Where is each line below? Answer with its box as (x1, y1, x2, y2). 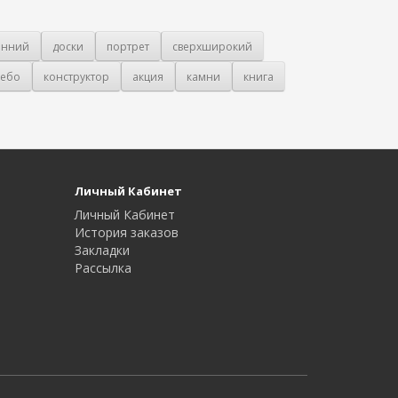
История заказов (74, 224, 179, 242)
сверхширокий (172, 38, 252, 54)
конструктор (44, 68, 109, 84)
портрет (107, 38, 149, 54)
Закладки (74, 242, 130, 259)
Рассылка (74, 259, 131, 277)
